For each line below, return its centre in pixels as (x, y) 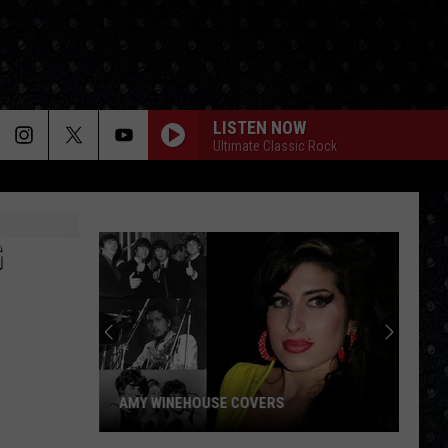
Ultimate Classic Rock (275, 145)
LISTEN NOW (259, 127)
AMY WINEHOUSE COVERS (202, 403)
